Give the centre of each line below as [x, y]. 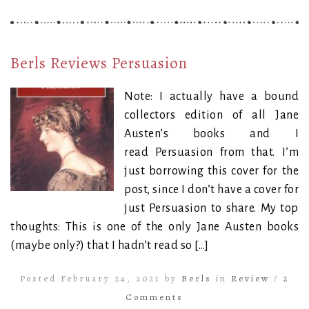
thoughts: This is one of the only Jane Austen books [154, 227]
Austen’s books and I [211, 133]
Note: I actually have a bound [211, 96]
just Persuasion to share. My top [211, 208]
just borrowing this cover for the [211, 171]
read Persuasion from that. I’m [211, 152]
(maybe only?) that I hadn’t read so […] [110, 245]
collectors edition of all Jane [211, 115]
